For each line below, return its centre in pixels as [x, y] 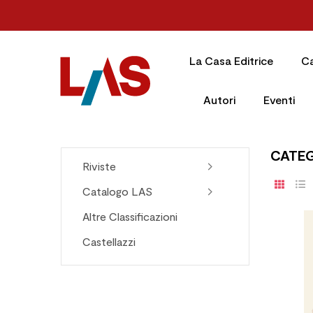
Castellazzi [109, 241]
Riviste [99, 166]
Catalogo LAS [117, 191]
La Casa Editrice [231, 60]
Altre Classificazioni [130, 216]
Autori [219, 100]
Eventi [279, 100]
